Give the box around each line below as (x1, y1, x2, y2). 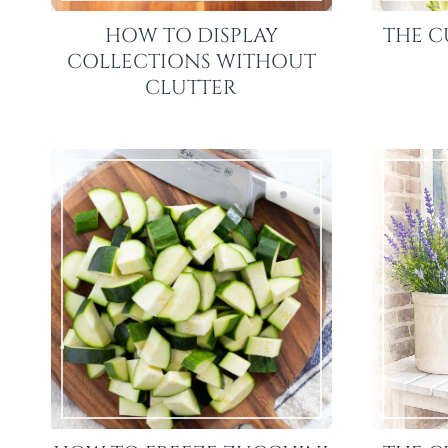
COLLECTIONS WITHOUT (66, 47, 316, 75)
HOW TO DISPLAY (104, 21, 278, 49)
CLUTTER (145, 73, 238, 101)
